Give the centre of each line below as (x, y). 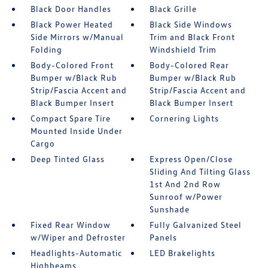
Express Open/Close (191, 159)
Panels (164, 237)
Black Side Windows (191, 24)
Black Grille (173, 9)
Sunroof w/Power (186, 197)
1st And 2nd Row (185, 184)
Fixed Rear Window (70, 225)
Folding (46, 49)
